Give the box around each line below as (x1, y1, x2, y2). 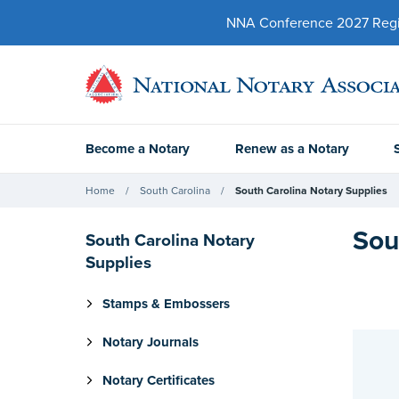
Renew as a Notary (234, 141, 349, 157)
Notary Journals (102, 334, 199, 350)
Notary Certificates (102, 372, 215, 388)
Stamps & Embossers (102, 296, 230, 312)
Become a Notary (85, 141, 190, 157)
